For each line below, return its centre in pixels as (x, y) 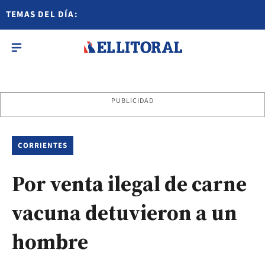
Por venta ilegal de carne (129, 184)
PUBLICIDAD (132, 101)
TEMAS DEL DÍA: (42, 14)
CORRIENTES (43, 146)
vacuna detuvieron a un (125, 213)
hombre (50, 242)
